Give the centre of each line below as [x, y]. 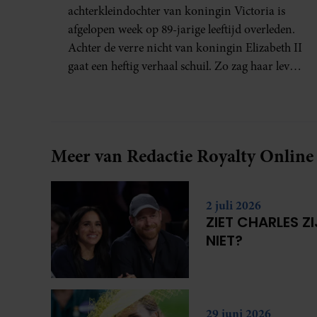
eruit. [81, 84]
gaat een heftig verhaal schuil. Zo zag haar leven [185, 66]
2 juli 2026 [233, 205]
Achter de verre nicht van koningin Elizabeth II [185, 47]
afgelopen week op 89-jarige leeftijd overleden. [181, 29]
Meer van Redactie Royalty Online [182, 155]
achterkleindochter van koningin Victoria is [177, 11]
